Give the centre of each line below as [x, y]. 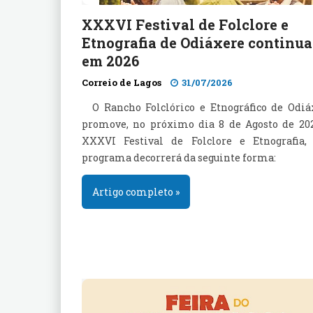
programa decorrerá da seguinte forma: [179, 158]
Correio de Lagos [122, 82]
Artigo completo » [136, 192]
